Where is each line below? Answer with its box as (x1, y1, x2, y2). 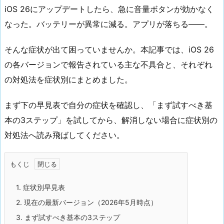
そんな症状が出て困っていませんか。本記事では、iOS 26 (4, 44, 214, 54)
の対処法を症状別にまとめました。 (4, 74, 132, 84)
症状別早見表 (21, 183, 65, 192)
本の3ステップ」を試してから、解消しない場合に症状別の (4, 114, 217, 125)
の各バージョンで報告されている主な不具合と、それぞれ (4, 59, 212, 69)
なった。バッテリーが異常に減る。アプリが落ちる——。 (4, 19, 212, 29)
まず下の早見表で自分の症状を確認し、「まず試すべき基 (4, 99, 212, 110)
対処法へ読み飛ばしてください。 (4, 129, 124, 140)
